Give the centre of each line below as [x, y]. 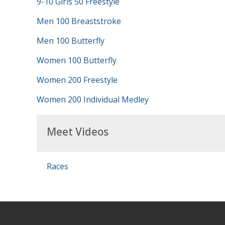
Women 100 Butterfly [76, 60]
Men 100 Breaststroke [79, 21]
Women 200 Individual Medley [92, 99]
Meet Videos [77, 132]
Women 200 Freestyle [77, 80]
